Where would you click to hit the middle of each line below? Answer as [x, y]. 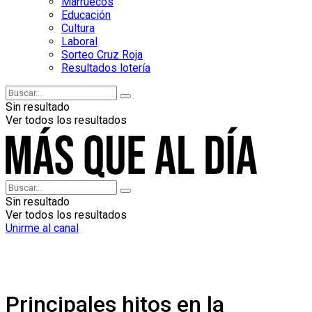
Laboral [79, 41]
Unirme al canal [42, 228]
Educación [86, 15]
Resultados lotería [106, 68]
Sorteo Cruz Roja [102, 55]
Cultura [78, 28]
